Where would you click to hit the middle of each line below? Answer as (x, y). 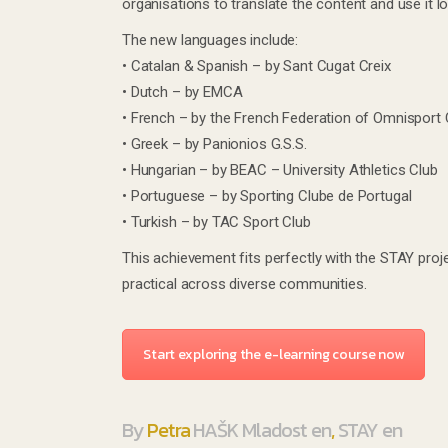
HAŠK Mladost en (261, 430)
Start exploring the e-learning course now (273, 354)
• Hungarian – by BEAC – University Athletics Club (280, 170)
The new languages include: (210, 40)
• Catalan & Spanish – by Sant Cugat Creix (256, 66)
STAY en (369, 430)
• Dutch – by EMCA (182, 92)
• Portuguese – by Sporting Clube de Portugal (267, 196)
